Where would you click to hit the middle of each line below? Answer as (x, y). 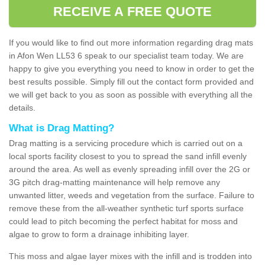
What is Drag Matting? (62, 128)
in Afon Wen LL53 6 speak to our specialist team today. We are (126, 55)
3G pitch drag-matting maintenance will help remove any (114, 182)
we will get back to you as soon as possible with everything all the (131, 94)
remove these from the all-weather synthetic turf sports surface (126, 208)
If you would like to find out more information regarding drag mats (131, 42)
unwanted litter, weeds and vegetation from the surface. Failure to (132, 195)
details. (23, 107)
